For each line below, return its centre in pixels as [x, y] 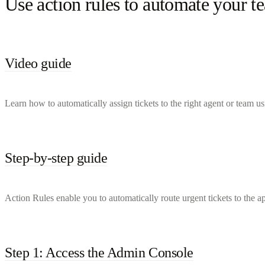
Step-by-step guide [56, 158]
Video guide [38, 63]
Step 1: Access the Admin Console [99, 252]
